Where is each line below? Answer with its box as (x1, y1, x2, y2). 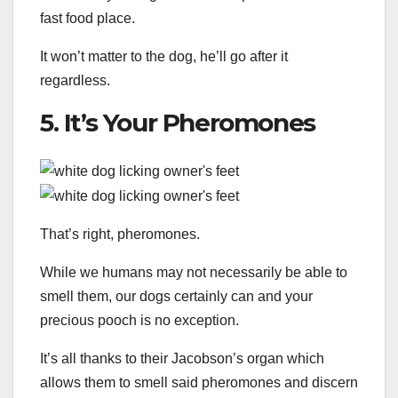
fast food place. (40, 10, 135, 26)
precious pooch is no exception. (40, 313, 239, 329)
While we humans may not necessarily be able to (40, 265, 347, 281)
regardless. (40, 72, 110, 88)
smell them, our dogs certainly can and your (40, 289, 313, 305)
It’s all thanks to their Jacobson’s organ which (40, 351, 324, 367)
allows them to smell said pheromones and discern (40, 375, 358, 391)
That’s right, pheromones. (40, 227, 200, 243)
